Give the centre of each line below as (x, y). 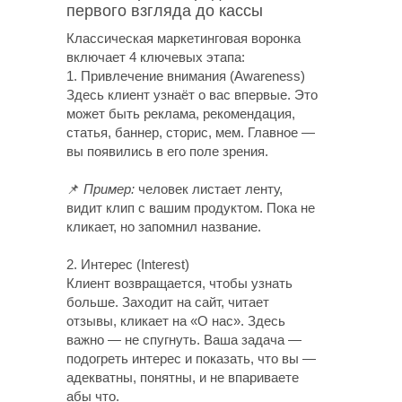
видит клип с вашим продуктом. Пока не (191, 208)
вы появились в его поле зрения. (167, 151)
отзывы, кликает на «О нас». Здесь (176, 321)
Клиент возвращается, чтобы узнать (179, 283)
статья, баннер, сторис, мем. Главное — (191, 132)
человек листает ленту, (209, 189)
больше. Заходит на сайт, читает (168, 302)
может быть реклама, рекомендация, (181, 114)
